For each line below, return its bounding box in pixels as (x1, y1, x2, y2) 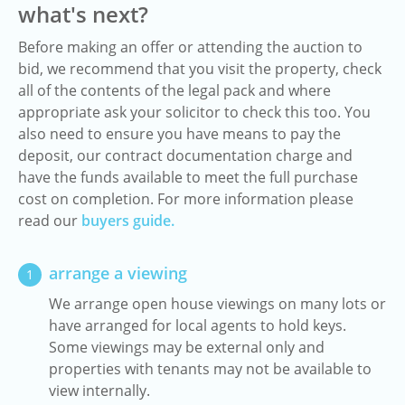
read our (18, 211, 81, 231)
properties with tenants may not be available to (49, 359, 372, 379)
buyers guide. (81, 211, 174, 231)
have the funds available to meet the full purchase (18, 167, 358, 187)
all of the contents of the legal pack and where (18, 80, 331, 100)
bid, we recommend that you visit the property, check (18, 59, 381, 79)
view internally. (49, 381, 150, 400)
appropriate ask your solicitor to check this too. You (18, 102, 371, 122)
